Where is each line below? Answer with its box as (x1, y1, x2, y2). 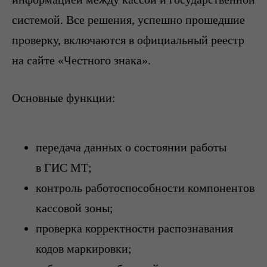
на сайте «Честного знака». (12, 54, 151, 67)
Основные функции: (12, 91, 116, 104)
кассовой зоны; (36, 201, 113, 215)
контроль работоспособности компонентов (36, 181, 254, 194)
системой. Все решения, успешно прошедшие (12, 13, 245, 26)
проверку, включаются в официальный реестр (12, 33, 244, 46)
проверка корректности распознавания (36, 222, 233, 235)
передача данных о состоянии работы (36, 141, 226, 154)
